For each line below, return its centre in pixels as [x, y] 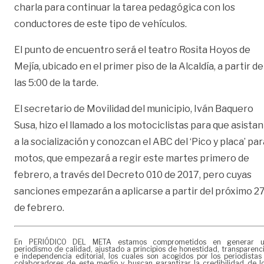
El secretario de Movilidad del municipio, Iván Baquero [134, 109]
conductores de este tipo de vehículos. [100, 24]
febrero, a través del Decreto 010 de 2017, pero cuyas [133, 175]
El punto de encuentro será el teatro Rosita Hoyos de [132, 50]
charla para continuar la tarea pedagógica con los [125, 8]
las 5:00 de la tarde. [56, 83]
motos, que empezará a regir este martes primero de [132, 159]
